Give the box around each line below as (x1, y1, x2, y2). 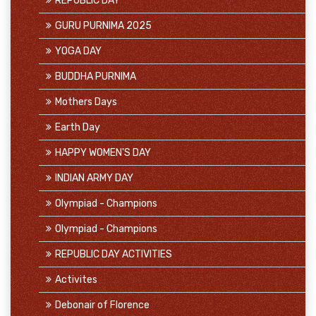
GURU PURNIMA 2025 (55, 20, 152, 32)
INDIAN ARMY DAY (55, 172, 133, 184)
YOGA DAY (55, 45, 102, 57)
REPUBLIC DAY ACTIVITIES (55, 248, 172, 260)
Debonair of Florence (55, 299, 150, 311)
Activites (55, 274, 97, 286)
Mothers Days (55, 96, 117, 108)
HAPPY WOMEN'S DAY (55, 147, 151, 159)
